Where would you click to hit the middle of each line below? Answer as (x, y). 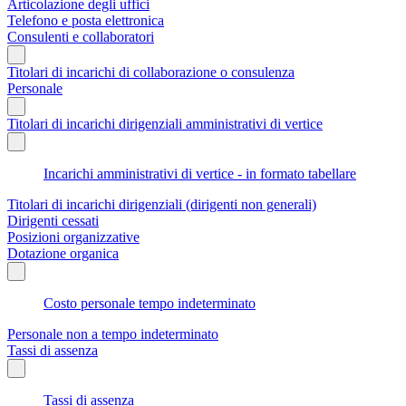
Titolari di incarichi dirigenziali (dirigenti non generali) (162, 204)
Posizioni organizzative (73, 237)
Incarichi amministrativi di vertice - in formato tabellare (200, 173)
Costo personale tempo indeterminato (150, 303)
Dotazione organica (63, 253)
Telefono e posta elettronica (86, 20)
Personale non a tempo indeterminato (113, 333)
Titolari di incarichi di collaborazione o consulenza (151, 72)
